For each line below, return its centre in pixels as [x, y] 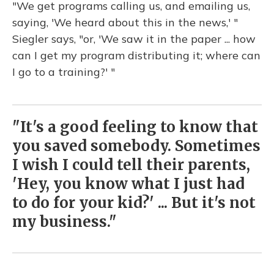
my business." [65, 222]
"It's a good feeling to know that [135, 127]
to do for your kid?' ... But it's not [134, 203]
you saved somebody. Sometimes [136, 146]
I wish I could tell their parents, [131, 165]
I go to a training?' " [64, 72]
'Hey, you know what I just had [128, 184]
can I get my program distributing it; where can [136, 55]
